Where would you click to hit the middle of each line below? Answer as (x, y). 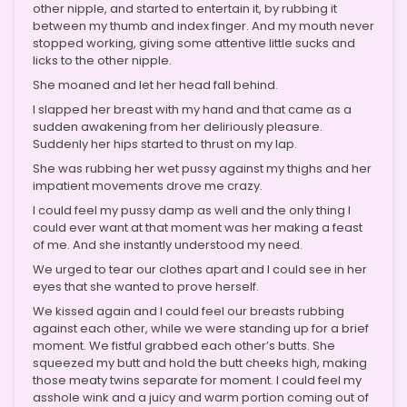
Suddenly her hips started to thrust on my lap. (165, 144)
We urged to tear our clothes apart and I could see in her (200, 269)
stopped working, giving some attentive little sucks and (194, 43)
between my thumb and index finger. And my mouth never (203, 25)
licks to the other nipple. (102, 60)
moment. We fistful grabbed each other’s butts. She (184, 345)
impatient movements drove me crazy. (148, 185)
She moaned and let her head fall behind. (155, 84)
